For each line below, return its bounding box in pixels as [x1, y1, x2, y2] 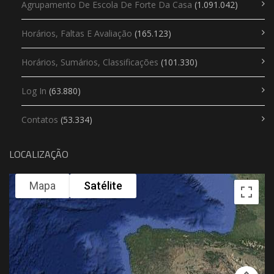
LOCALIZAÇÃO [9, 147, 68, 162]
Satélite [84, 179, 122, 193]
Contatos [21, 114, 58, 126]
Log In [21, 85, 46, 97]
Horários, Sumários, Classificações [21, 56, 158, 68]
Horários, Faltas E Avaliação [21, 28, 132, 40]
